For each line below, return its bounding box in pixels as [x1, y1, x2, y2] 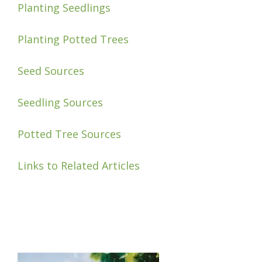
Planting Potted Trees [18, 32, 129, 47]
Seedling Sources [18, 95, 103, 110]
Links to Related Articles [18, 158, 140, 173]
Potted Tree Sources [18, 127, 121, 142]
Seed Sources [18, 64, 84, 78]
